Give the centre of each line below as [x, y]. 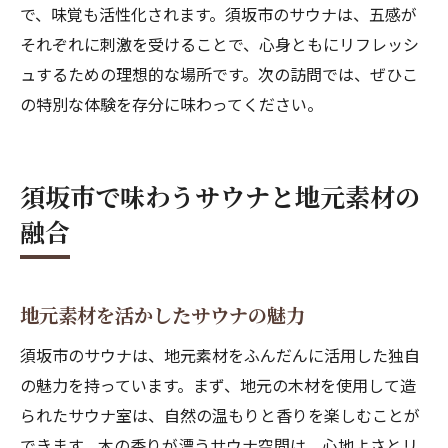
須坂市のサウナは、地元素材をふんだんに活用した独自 [220, 355]
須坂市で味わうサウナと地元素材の [220, 196]
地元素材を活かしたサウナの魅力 [162, 315]
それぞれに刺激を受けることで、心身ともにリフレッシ [219, 44]
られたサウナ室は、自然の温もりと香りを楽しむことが [220, 415]
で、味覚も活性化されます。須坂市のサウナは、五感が [218, 14]
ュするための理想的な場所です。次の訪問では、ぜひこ [219, 74]
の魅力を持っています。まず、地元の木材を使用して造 [218, 385]
